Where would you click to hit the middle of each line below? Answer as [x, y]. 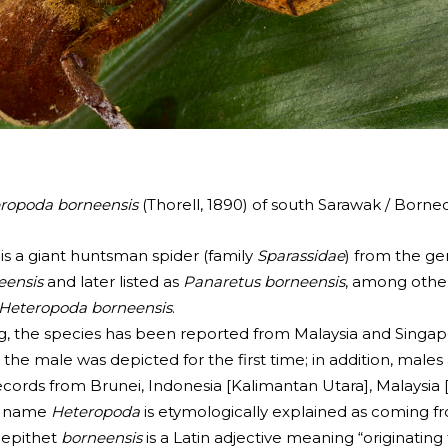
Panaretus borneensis [264, 282]
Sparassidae [301, 256]
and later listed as [113, 282]
